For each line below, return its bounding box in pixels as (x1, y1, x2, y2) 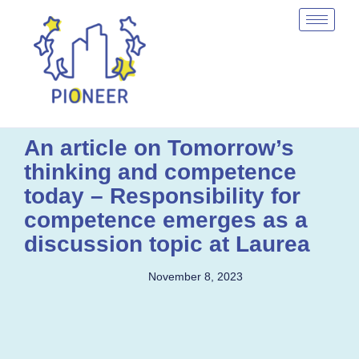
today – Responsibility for (24, 183, 301, 208)
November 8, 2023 (148, 269, 243, 283)
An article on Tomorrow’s (24, 135, 294, 160)
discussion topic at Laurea (24, 231, 310, 256)
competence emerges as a (24, 207, 308, 232)
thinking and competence (24, 159, 296, 184)
